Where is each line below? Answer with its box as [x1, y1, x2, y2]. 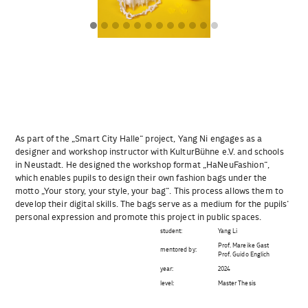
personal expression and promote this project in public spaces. [15, 213, 262, 223]
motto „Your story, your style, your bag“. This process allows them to [15, 187, 284, 197]
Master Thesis [217, 280, 256, 287]
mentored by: [159, 247, 197, 254]
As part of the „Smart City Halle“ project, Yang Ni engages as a [15, 135, 263, 144]
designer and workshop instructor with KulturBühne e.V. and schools [15, 148, 284, 157]
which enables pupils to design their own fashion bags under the [15, 174, 267, 184]
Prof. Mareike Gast [217, 243, 269, 250]
